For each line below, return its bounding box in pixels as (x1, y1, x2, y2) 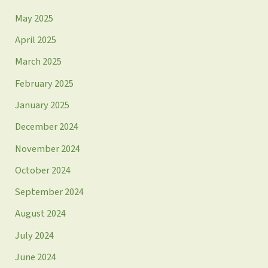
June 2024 (15, 250, 57, 265)
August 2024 (15, 206, 66, 221)
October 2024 (15, 163, 71, 178)
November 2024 (15, 141, 81, 156)
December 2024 (15, 120, 79, 135)
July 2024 (15, 228, 54, 243)
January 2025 (15, 98, 70, 112)
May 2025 (15, 11, 54, 26)
